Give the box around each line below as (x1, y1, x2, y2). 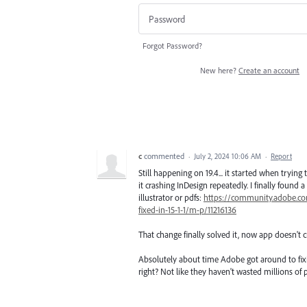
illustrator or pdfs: (138, 191, 204, 203)
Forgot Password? (143, 40, 202, 51)
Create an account (238, 64, 299, 75)
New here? (200, 64, 238, 75)
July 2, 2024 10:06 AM (194, 151, 261, 161)
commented (144, 150, 186, 161)
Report (271, 151, 292, 161)
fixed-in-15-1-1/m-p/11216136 (138, 204, 236, 215)
